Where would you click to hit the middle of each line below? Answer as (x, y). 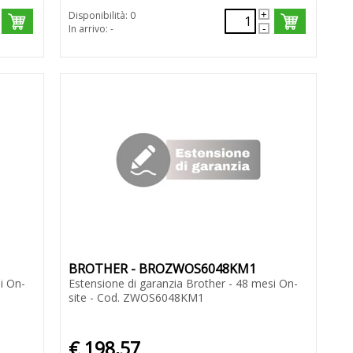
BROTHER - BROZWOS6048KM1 (162, 269)
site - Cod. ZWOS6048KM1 (136, 298)
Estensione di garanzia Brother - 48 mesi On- (183, 284)
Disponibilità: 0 (102, 16)
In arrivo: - (91, 29)
